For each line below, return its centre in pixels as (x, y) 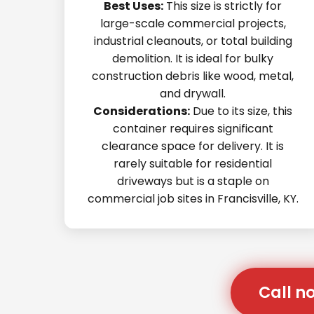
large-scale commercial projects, (193, 23)
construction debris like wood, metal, (193, 76)
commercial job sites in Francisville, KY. (193, 199)
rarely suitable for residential (193, 164)
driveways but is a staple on (193, 181)
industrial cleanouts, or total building (193, 41)
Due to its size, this (241, 111)
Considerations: (142, 111)
